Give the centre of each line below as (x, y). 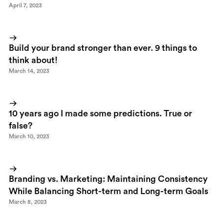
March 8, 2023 (28, 202)
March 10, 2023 (29, 136)
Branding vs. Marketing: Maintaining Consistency (108, 179)
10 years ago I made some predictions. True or (100, 113)
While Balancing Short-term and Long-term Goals (109, 191)
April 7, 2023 (25, 5)
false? (21, 126)
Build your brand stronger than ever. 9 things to (103, 48)
